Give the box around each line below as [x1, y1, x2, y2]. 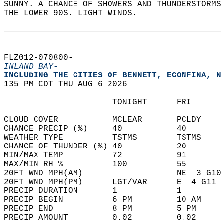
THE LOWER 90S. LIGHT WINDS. [4, 9, 152, 18]
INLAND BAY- [4, 62, 58, 71]
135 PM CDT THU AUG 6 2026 [4, 80, 137, 89]
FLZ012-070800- [4, 53, 83, 62]
